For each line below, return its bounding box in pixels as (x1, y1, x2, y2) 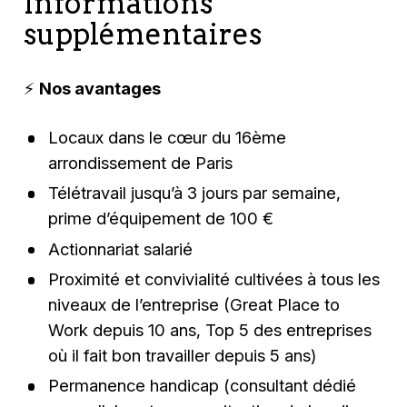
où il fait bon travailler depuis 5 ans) (47, 344, 321, 365)
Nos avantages (39, 77, 165, 98)
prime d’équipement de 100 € (47, 208, 278, 229)
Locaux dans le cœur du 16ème (47, 127, 286, 148)
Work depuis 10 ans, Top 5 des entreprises (47, 319, 372, 340)
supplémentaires (24, 16, 263, 52)
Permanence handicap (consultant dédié (47, 375, 356, 396)
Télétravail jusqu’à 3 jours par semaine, (47, 183, 341, 203)
